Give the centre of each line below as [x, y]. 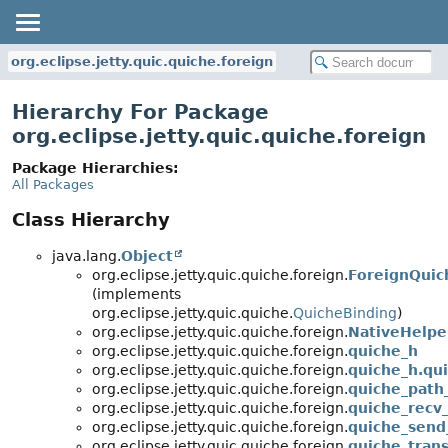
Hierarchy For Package [140, 112]
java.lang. [86, 256]
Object [147, 256]
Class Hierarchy [91, 220]
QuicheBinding [345, 313]
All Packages [53, 184]
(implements [136, 294]
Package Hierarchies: [95, 168]
